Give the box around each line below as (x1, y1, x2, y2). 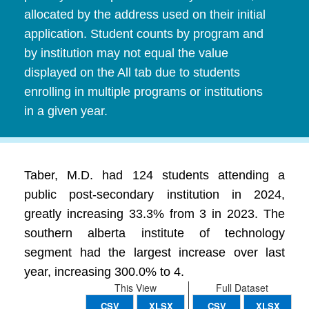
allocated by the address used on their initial (24, 8, 266, 21)
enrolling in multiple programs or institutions (24, 85, 263, 99)
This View (114, 281, 157, 295)
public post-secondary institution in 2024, (24, 188, 285, 201)
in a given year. (24, 104, 108, 118)
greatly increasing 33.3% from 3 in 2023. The (24, 207, 285, 221)
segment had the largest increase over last (24, 246, 285, 259)
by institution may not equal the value (24, 46, 228, 60)
